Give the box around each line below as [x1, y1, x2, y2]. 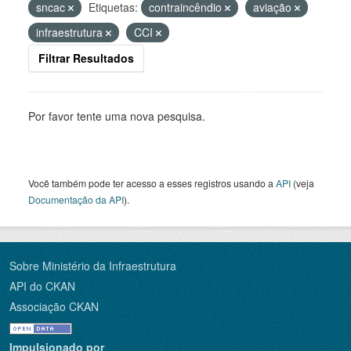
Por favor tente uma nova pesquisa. [28, 108, 205, 124]
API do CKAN [9, 278, 75, 294]
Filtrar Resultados [38, 50, 134, 66]
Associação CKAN [9, 299, 99, 314]
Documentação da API [28, 193, 124, 206]
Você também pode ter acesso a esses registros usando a [28, 176, 276, 190]
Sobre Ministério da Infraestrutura [9, 258, 176, 273]
